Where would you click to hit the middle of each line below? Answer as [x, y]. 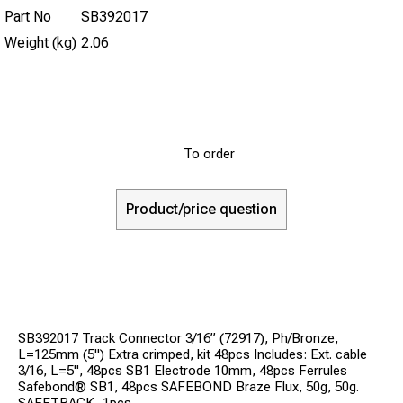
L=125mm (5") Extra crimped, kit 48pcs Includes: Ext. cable [193, 354]
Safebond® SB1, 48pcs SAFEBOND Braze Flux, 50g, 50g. [188, 386]
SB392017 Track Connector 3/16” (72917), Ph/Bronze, [178, 338]
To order [209, 153]
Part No [28, 16]
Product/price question [201, 209]
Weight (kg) [40, 42]
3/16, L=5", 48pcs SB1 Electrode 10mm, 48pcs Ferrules [183, 370]
